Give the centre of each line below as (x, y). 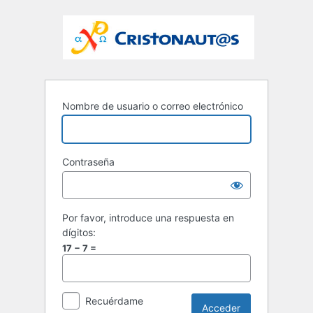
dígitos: (79, 233)
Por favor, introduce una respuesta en (148, 218)
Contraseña (88, 162)
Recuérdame (114, 301)
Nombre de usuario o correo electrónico (153, 106)
